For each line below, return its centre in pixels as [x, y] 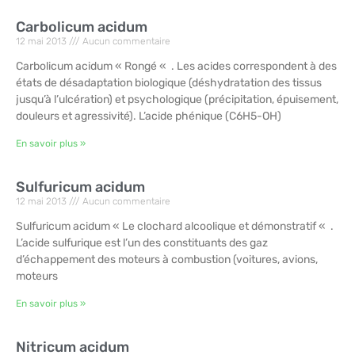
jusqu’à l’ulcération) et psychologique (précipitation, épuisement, [177, 100]
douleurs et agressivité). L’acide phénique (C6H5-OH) [149, 116]
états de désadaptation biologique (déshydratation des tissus [169, 83]
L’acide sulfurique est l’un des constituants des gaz [142, 243]
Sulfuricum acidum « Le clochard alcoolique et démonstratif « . [175, 227]
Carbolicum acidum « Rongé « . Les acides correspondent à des [176, 67]
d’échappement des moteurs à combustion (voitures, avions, [167, 260]
